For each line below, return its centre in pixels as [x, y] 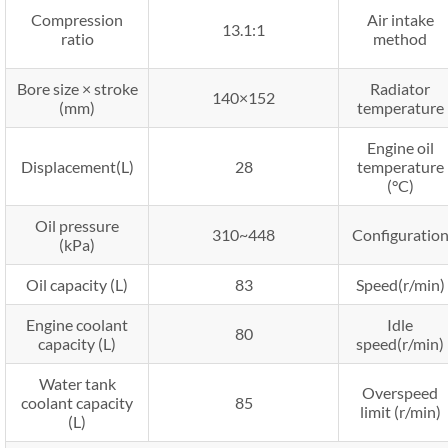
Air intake [400, 19]
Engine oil [400, 147]
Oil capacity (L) [77, 284]
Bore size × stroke [77, 88]
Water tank [77, 383]
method [400, 38]
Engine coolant [77, 324]
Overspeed [400, 392]
